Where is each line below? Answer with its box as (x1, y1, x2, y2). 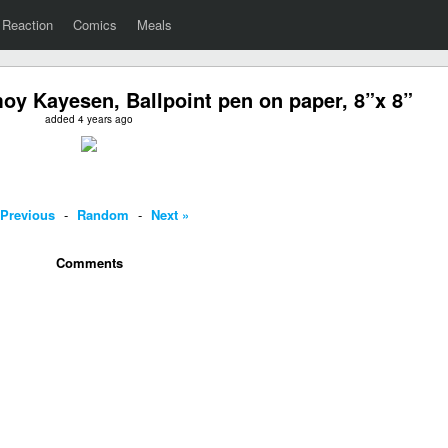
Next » (151, 205, 189, 224)
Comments (55, 253, 123, 272)
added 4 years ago (45, 112, 133, 126)
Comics (73, 15, 117, 34)
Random (77, 205, 129, 224)
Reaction (2, 15, 53, 34)
